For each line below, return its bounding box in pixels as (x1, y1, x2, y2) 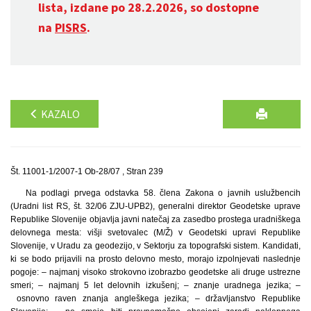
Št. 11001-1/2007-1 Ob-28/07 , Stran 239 (10, 167, 163, 176)
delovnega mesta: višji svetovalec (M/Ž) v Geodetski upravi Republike (10, 228, 301, 237)
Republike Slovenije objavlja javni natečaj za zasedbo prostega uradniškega (10, 215, 301, 224)
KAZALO (39, 107, 80, 121)
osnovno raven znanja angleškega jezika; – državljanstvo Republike (10, 294, 301, 303)
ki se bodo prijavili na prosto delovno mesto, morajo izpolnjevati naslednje (10, 254, 301, 264)
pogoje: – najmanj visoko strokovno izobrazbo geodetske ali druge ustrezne (10, 267, 301, 277)
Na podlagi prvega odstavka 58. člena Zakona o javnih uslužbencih (25, 188, 301, 198)
